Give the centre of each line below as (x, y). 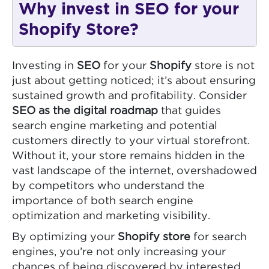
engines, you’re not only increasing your (119, 252)
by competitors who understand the (108, 186)
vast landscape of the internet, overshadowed (134, 171)
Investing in (44, 66)
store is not (223, 66)
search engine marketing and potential (115, 126)
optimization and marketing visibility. (111, 216)
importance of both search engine (103, 201)
